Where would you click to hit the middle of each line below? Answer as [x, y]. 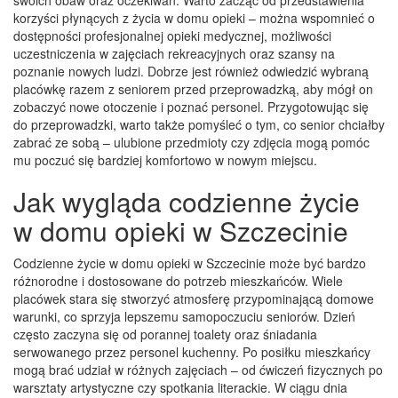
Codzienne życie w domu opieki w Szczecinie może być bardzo [190, 263]
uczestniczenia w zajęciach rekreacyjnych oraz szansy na [174, 53]
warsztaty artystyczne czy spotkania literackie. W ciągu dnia [180, 387]
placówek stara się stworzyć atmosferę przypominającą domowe [194, 298]
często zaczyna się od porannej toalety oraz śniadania [165, 334]
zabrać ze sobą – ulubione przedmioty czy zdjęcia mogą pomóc [191, 142]
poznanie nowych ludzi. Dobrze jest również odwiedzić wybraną [191, 71]
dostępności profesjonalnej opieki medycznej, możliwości [172, 35]
